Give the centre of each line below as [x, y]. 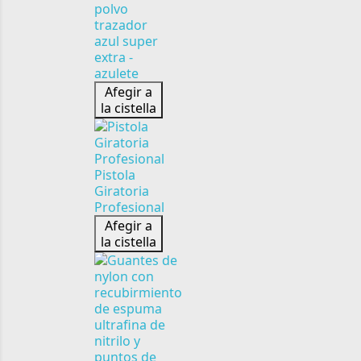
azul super [126, 41]
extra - [114, 57]
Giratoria [122, 191]
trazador [121, 25]
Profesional [129, 207]
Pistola [115, 175]
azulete [116, 73]
